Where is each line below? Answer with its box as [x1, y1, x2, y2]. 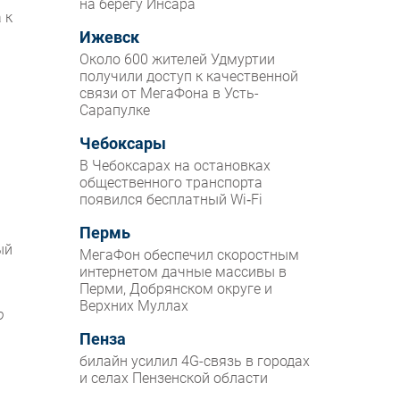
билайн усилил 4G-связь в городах [79, 353, 311, 371]
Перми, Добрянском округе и [79, 280, 273, 298]
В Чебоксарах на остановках [79, 157, 271, 175]
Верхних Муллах [79, 297, 189, 315]
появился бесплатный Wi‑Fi [79, 191, 263, 209]
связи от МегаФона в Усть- [79, 85, 260, 103]
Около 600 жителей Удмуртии [79, 51, 276, 69]
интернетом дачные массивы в [79, 263, 287, 281]
